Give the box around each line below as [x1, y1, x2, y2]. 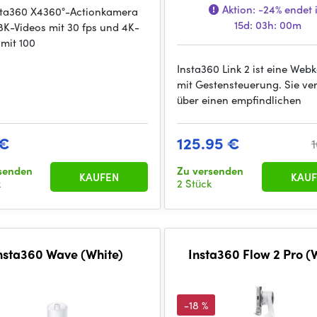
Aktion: [219, 1, 259, 17]
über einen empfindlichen [177, 92, 302, 108]
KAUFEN [79, 169, 120, 185]
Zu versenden [177, 163, 244, 178]
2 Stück [177, 175, 212, 191]
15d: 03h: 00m [234, 17, 302, 33]
